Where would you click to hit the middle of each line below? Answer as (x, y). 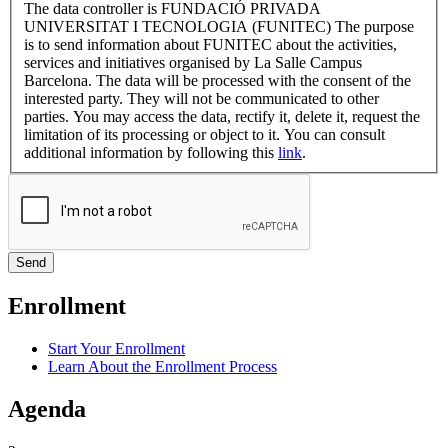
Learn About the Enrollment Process (162, 367)
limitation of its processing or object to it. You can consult (204, 135)
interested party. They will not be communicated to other (201, 99)
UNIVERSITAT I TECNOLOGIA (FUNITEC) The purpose (219, 27)
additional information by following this (151, 153)
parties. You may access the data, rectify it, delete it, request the (222, 117)
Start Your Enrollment (116, 349)
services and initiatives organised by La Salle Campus (193, 63)
